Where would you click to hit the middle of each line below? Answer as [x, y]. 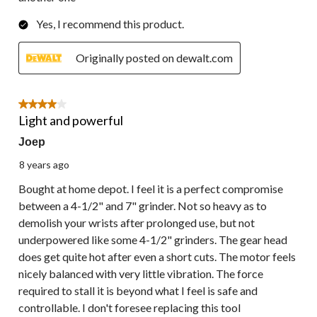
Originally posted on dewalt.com [154, 57]
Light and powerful [71, 120]
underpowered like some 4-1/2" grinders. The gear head [153, 239]
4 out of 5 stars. [56, 105]
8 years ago [44, 164]
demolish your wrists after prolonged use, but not [137, 222]
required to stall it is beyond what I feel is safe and [138, 290]
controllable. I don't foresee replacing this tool [129, 307]
